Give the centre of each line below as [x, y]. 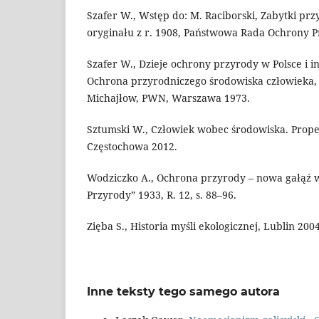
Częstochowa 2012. [132, 146]
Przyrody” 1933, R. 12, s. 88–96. [162, 194]
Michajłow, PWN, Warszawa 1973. [168, 98]
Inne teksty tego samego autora [183, 291]
